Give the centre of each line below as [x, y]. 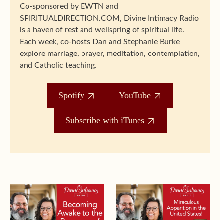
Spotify [71, 95]
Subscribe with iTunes [105, 120]
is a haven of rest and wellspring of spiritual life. [102, 30]
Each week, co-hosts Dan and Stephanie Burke [100, 42]
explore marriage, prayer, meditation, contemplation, [110, 54]
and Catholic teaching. [58, 65]
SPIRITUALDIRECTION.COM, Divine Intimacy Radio [109, 18]
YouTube [135, 95]
